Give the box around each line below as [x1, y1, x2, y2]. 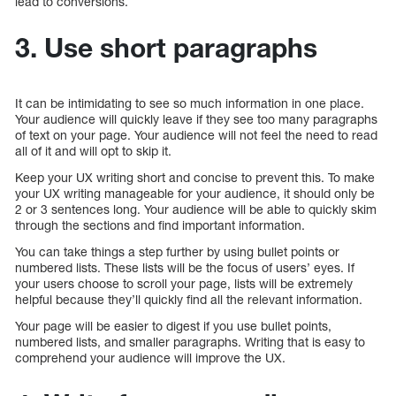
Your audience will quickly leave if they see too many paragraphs [15, 111, 377, 127]
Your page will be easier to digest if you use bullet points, [15, 318, 331, 334]
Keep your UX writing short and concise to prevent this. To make [15, 170, 375, 186]
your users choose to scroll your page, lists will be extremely [15, 276, 353, 292]
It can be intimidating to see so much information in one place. [15, 95, 364, 111]
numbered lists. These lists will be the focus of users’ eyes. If [15, 260, 354, 276]
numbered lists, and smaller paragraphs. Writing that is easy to [15, 334, 365, 350]
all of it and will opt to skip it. [15, 143, 171, 159]
